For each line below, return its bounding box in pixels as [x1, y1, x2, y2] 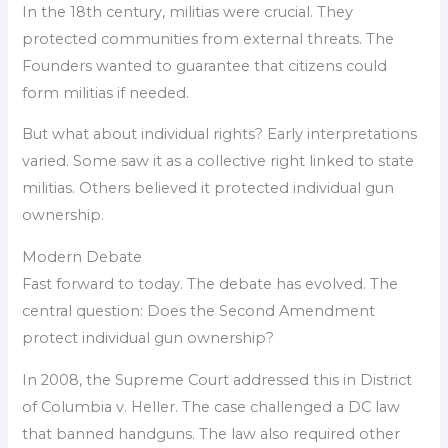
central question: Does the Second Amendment [22, 301, 376, 320]
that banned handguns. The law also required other [22, 424, 401, 443]
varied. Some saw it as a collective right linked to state [22, 152, 415, 171]
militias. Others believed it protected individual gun [22, 179, 395, 198]
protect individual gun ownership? [22, 328, 275, 347]
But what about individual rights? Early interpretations [22, 125, 418, 144]
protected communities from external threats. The [22, 29, 395, 48]
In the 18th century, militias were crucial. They [22, 2, 354, 21]
